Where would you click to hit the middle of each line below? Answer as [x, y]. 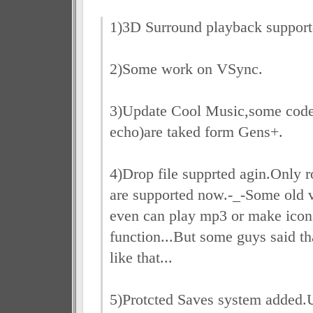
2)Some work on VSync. [186, 69]
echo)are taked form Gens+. [196, 132]
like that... [141, 257]
